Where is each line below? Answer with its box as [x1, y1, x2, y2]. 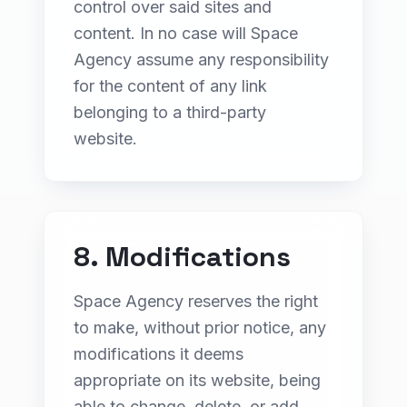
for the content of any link [74, 76, 267, 95]
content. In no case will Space [74, 24, 298, 43]
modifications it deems [74, 344, 243, 363]
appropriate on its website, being [74, 371, 321, 390]
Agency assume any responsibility [74, 50, 329, 69]
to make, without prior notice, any [74, 318, 326, 337]
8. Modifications [74, 239, 291, 274]
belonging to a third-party [74, 103, 266, 122]
